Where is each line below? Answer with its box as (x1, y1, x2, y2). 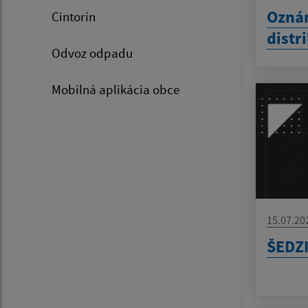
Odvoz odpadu (52, 45, 133, 62)
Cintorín (52, 8, 96, 25)
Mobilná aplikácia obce (52, 81, 179, 98)
